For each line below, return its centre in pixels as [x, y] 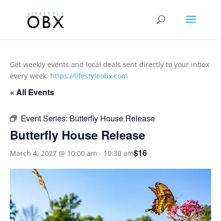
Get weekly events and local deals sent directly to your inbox [110, 64]
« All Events [32, 92]
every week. [30, 76]
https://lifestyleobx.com [89, 76]
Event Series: [45, 118]
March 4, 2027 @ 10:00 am [54, 153]
